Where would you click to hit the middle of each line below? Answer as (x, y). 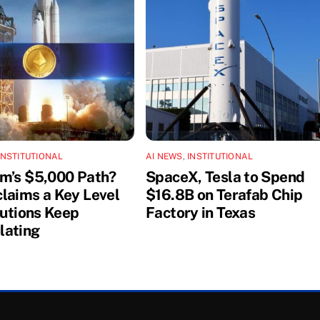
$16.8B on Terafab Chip (224, 194)
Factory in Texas (201, 212)
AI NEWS (164, 156)
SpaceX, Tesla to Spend (225, 176)
